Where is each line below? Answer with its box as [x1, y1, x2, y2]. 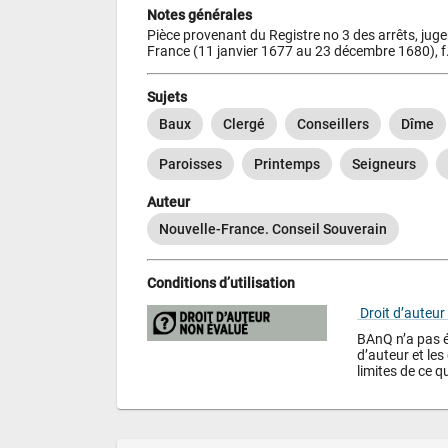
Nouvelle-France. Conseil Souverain [159, 221, 387, 238]
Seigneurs [352, 155, 416, 172]
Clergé [223, 115, 265, 132]
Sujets [147, 88, 187, 105]
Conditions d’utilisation [147, 275, 295, 292]
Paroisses [159, 155, 222, 172]
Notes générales [147, 7, 252, 24]
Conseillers [297, 115, 369, 132]
